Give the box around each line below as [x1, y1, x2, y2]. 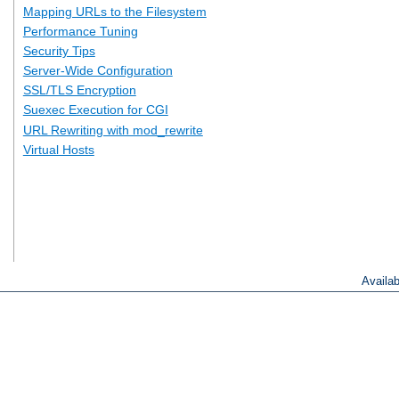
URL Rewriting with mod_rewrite [22, 122, 203, 137]
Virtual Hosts [22, 142, 94, 157]
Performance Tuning [22, 23, 138, 38]
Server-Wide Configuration [22, 63, 173, 78]
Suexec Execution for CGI [22, 102, 168, 118]
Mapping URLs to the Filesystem [22, 4, 207, 19]
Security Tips [22, 43, 95, 58]
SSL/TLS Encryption [22, 83, 136, 98]
